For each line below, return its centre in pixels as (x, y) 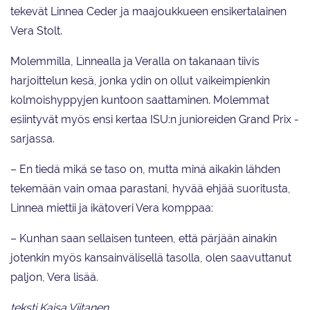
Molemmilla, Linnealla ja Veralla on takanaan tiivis (135, 62)
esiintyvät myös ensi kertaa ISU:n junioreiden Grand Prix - (155, 120)
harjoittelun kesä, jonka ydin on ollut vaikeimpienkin (140, 81)
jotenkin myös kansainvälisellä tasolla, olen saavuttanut (151, 258)
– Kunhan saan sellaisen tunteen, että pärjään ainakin (144, 239)
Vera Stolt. (36, 31)
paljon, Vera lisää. (54, 277)
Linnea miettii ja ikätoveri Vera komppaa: (112, 208)
